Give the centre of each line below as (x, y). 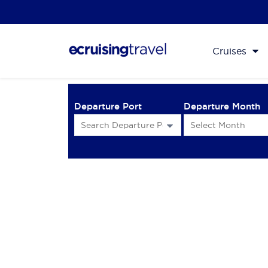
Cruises (229, 51)
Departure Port (108, 106)
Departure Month (222, 106)
